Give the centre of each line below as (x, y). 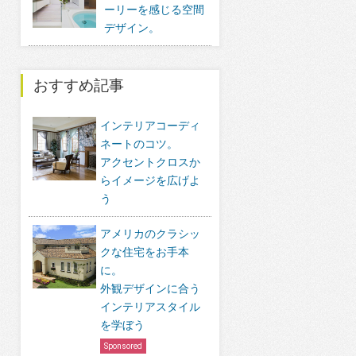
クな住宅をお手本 (145, 252)
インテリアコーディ (150, 126)
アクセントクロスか (150, 162)
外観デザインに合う (150, 288)
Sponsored (123, 346)
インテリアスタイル (150, 307)
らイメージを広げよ (150, 180)
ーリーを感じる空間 (154, 10)
